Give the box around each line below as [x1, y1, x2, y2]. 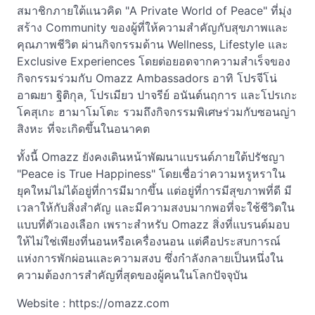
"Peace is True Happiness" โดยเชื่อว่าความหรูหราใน [17, 166, 285, 181]
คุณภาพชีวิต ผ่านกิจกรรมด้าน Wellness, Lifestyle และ [17, 37, 288, 51]
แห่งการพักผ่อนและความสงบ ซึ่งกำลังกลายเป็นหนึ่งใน [17, 250, 283, 265]
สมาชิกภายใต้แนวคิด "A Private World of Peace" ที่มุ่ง [17, 3, 292, 18]
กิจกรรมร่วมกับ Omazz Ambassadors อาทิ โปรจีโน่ [17, 70, 277, 85]
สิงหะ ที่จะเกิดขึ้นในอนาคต [17, 121, 150, 136]
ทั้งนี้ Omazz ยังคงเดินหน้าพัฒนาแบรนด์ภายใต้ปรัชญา [17, 149, 285, 164]
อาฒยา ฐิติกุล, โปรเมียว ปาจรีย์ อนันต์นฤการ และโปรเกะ [17, 87, 297, 102]
